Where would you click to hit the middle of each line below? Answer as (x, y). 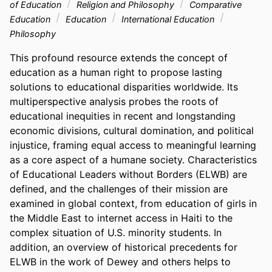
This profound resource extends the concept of (119, 57)
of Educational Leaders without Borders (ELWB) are (128, 174)
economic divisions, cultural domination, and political (132, 130)
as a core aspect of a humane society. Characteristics (133, 159)
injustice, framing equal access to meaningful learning (133, 145)
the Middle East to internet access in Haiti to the (121, 218)
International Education (168, 19)
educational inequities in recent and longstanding (123, 116)
